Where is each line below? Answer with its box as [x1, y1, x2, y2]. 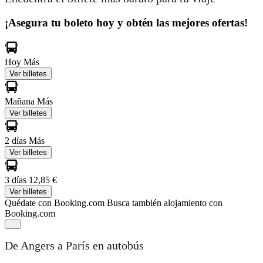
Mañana [5, 96, 37, 106]
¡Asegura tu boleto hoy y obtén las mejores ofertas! [5, 16, 248, 29]
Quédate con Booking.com [5, 197, 104, 208]
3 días [5, 174, 29, 185]
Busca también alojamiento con [107, 197, 222, 208]
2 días [5, 135, 29, 146]
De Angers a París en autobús [5, 239, 144, 252]
